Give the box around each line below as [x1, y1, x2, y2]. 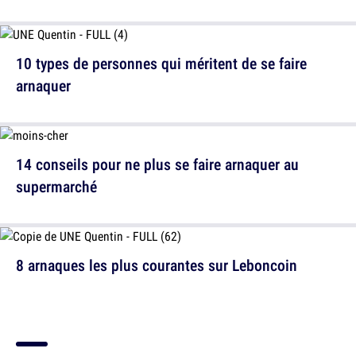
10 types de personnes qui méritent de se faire [16, 52, 307, 75]
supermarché [16, 176, 97, 198]
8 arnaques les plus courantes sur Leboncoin [16, 254, 297, 277]
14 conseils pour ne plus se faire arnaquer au [16, 153, 299, 176]
